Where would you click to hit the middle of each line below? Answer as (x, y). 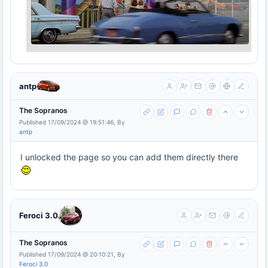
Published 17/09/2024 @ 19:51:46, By (72, 122)
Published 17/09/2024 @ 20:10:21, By (72, 254)
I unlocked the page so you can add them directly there (129, 157)
